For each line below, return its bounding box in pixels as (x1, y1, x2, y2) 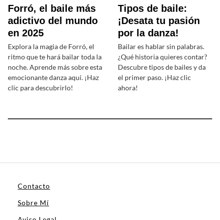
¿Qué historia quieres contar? (118, 53, 207, 61)
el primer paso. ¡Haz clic (118, 73, 191, 82)
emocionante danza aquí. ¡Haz (8, 73, 99, 82)
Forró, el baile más (8, 3, 96, 14)
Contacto (18, 182, 50, 191)
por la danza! (118, 27, 179, 39)
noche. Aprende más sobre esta (8, 63, 102, 72)
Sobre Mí (18, 198, 49, 207)
